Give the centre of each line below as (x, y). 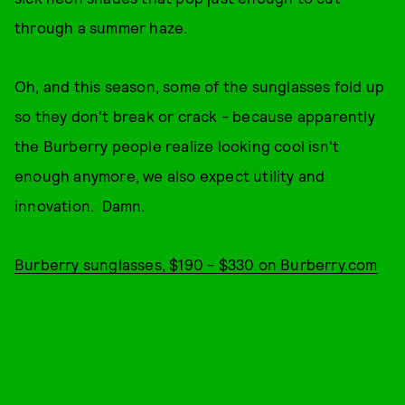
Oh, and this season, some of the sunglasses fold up (200, 86)
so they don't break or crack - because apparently (195, 116)
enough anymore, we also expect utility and (170, 175)
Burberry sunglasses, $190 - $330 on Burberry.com (196, 264)
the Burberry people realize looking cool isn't (177, 146)
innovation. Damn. (80, 205)
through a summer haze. (101, 27)
